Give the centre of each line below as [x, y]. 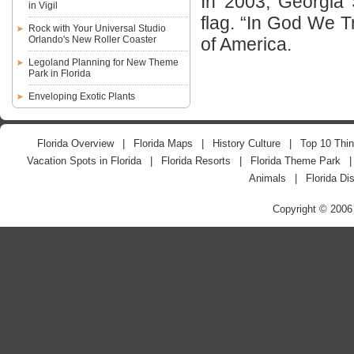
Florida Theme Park [295, 161]
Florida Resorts [196, 161]
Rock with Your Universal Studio [97, 28]
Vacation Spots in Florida [84, 161]
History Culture [246, 144]
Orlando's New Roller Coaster [92, 39]
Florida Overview [75, 144]
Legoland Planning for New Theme [103, 62]
